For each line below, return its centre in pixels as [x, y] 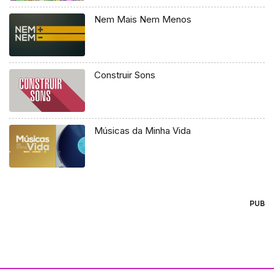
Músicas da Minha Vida [143, 131]
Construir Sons [125, 75]
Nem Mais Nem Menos [143, 20]
